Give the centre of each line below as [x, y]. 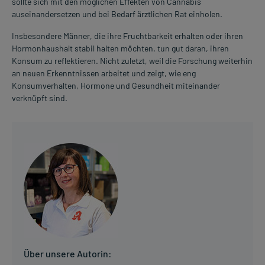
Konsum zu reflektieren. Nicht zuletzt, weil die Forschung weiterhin [132, 60]
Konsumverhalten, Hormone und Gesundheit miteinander [116, 85]
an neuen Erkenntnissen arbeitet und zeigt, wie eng [104, 73]
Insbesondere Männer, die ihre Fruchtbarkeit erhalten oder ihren [127, 35]
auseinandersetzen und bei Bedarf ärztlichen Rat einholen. [117, 14]
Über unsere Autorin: [68, 253]
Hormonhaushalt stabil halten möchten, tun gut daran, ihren [120, 48]
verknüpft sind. [40, 98]
